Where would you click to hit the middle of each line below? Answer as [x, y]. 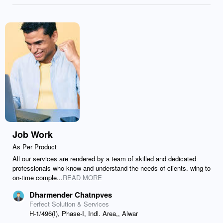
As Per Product [35, 147]
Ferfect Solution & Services [69, 204]
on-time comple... [38, 177]
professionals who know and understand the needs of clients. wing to [111, 168]
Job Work [33, 134]
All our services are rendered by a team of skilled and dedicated [104, 159]
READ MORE [82, 177]
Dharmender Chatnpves [71, 195]
